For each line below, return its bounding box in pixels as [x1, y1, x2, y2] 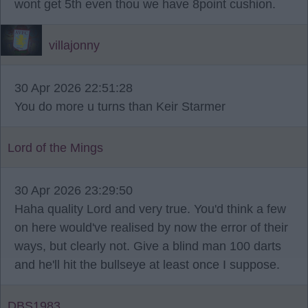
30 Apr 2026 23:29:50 [14, 184, 133, 197]
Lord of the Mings [8, 141, 103, 155]
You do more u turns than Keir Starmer [14, 100, 225, 113]
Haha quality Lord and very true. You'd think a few [14, 202, 286, 216]
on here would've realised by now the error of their [14, 221, 288, 234]
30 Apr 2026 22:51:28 [14, 81, 133, 95]
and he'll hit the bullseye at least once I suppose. [14, 258, 280, 272]
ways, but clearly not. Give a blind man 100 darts [14, 239, 281, 253]
